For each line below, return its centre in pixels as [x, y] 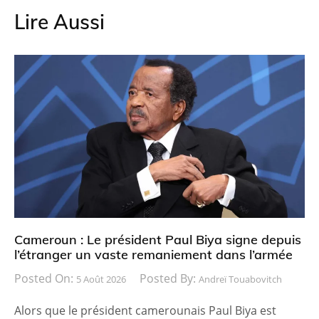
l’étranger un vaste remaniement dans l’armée [153, 255]
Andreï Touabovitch [240, 279]
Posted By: [169, 279]
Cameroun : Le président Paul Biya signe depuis [158, 240]
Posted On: [45, 279]
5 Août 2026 [101, 279]
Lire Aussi [59, 21]
